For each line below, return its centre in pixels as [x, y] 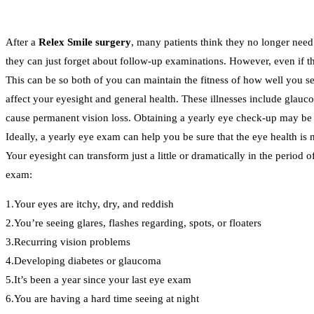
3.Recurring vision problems [68, 242]
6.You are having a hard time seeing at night [102, 299]
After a [22, 42]
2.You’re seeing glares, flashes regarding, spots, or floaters [134, 223]
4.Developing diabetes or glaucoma [83, 261]
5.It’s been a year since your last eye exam [98, 280]
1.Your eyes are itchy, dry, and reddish [90, 204]
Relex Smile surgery [85, 42]
